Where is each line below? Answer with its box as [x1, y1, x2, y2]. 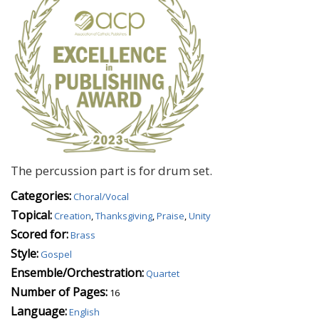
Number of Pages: [11, 284, 108, 300]
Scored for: [11, 226, 68, 243]
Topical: [11, 207, 52, 224]
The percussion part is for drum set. [11, 162, 212, 179]
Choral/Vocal [73, 190, 129, 204]
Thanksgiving [95, 209, 152, 223]
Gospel [41, 248, 72, 261]
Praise [157, 209, 184, 223]
